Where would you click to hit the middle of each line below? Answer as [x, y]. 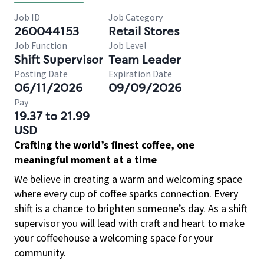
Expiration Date [140, 74]
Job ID [27, 17]
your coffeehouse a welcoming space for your [114, 238]
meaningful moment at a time [85, 159]
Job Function [41, 45]
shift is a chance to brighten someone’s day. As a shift [131, 208]
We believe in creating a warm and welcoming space [128, 179]
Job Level [128, 45]
